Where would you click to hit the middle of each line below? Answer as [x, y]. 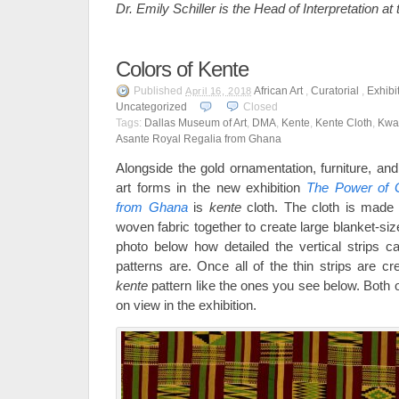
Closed [261, 107]
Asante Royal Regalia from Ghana [199, 139]
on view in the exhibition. [186, 305]
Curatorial [334, 91]
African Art [278, 91]
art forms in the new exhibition [211, 187]
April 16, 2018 [219, 91]
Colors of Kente [182, 69]
